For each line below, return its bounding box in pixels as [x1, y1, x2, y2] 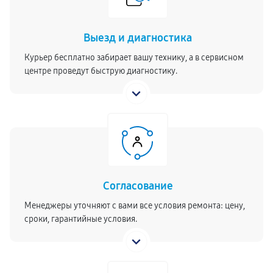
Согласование [102, 179, 173, 193]
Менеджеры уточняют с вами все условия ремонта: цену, [24, 200, 245, 211]
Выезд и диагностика [83, 31, 192, 44]
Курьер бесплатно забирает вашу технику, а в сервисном [24, 52, 244, 63]
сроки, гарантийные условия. [24, 214, 137, 224]
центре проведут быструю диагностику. [24, 66, 177, 76]
